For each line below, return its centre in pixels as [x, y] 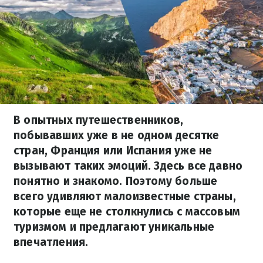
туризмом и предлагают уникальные [114, 227]
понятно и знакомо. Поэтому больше [116, 181]
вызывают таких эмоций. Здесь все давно [128, 166]
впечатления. [51, 242]
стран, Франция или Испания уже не [113, 151]
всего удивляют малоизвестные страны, [125, 196]
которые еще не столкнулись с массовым [127, 212]
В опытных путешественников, [99, 120]
